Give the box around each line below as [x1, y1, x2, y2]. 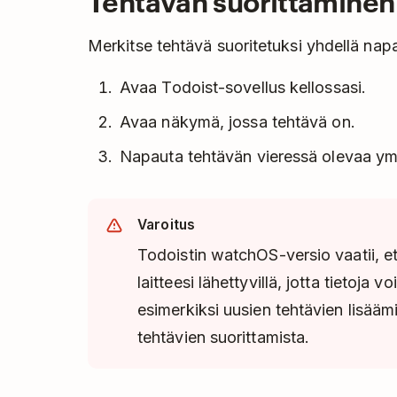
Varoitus [137, 216, 196, 234]
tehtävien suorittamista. [137, 328, 310, 347]
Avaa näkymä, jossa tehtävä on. [120, 113, 355, 132]
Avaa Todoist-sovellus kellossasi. [120, 78, 366, 97]
